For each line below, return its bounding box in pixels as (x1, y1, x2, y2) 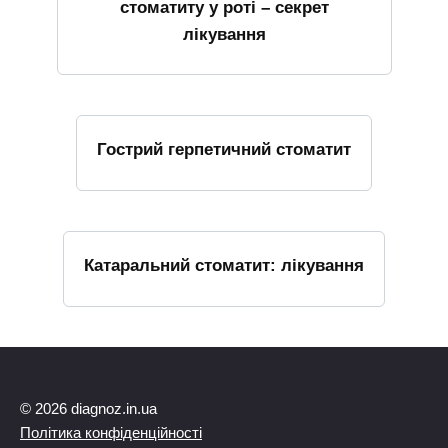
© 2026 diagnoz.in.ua (20, 399, 157, 417)
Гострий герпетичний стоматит (97, 140, 351, 160)
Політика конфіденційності (20, 423, 202, 441)
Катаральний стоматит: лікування (84, 255, 364, 275)
